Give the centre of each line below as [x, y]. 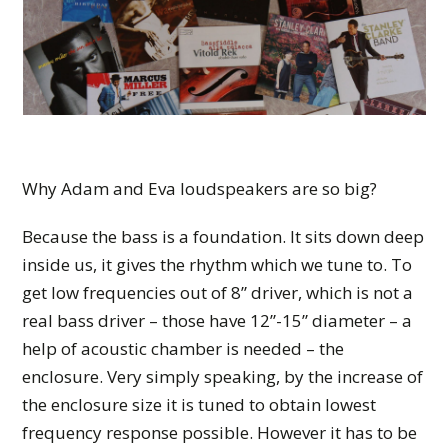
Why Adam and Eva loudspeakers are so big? [200, 188]
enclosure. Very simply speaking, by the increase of [223, 377]
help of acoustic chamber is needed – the [183, 349]
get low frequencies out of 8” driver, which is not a [218, 293]
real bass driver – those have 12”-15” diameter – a [217, 321]
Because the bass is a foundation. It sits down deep [223, 237]
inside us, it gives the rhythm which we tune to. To [217, 265]
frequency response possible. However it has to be [220, 433]
